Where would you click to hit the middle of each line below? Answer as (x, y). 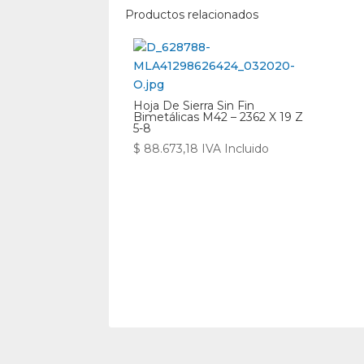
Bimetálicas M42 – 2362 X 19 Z (219, 117)
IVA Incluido (236, 149)
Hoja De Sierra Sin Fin (194, 106)
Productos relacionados (192, 15)
